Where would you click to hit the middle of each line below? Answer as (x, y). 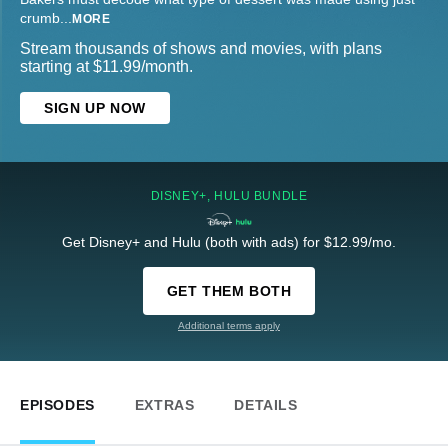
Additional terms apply (229, 326)
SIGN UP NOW (95, 108)
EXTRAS (164, 405)
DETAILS (266, 405)
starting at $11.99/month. (106, 67)
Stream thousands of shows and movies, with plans (201, 49)
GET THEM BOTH (229, 291)
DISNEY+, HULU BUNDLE (229, 196)
